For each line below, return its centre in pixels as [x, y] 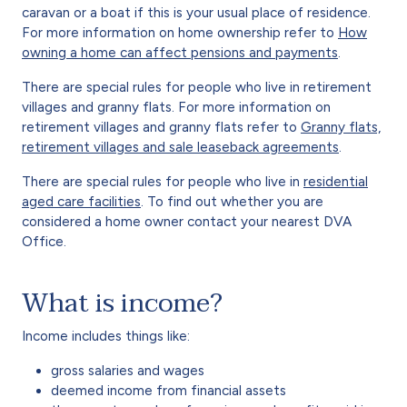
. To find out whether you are [232, 201]
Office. [44, 241]
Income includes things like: [106, 336]
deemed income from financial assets [169, 390]
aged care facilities [81, 201]
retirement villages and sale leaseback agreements [180, 147]
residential [336, 181]
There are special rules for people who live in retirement [197, 87]
